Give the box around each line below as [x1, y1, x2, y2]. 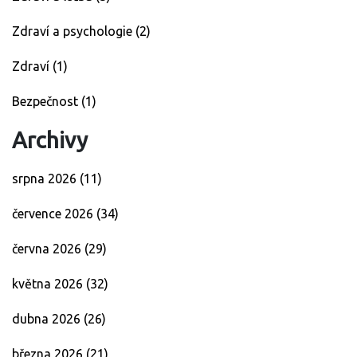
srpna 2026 [12, 171, 80, 186]
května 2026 [12, 277, 86, 292]
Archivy [12, 127, 88, 153]
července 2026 [12, 206, 96, 222]
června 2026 [12, 241, 84, 257]
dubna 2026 [12, 312, 84, 327]
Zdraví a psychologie [12, 24, 135, 39]
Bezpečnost [12, 94, 81, 109]
